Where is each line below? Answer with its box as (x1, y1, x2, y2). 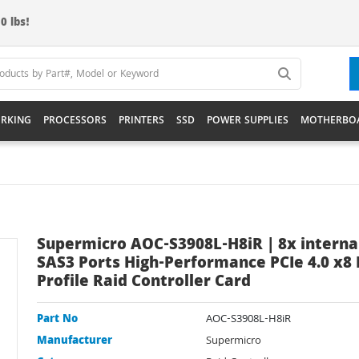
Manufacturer (37, 333, 112, 350)
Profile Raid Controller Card (37, 270, 251, 296)
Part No (37, 311, 78, 329)
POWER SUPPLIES (207, 112, 288, 130)
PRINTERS (119, 112, 164, 130)
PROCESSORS (43, 112, 107, 130)
